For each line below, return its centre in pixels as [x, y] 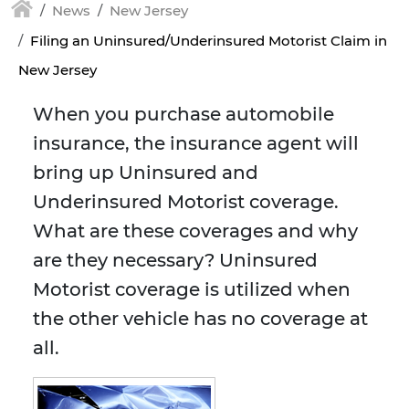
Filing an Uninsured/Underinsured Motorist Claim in [209, 41]
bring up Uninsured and [146, 173]
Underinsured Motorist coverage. [186, 202]
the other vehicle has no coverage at [200, 319]
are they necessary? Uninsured [175, 261]
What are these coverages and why [195, 231]
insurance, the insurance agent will [196, 144]
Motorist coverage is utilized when [192, 290]
